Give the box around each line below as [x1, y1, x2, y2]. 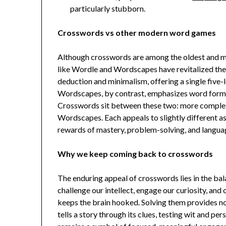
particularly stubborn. [70, 4, 146, 14]
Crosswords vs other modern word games [58, 28, 216, 38]
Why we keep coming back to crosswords [58, 149, 213, 159]
